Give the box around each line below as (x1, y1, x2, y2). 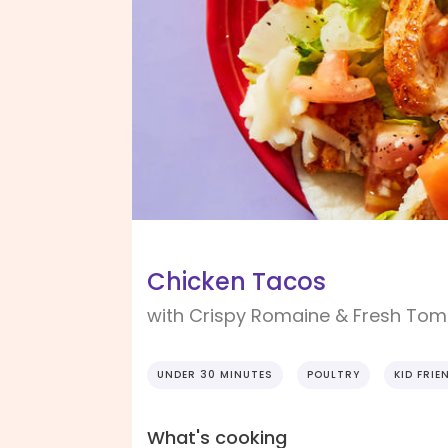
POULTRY (307, 367, 360, 383)
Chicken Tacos (147, 265, 326, 299)
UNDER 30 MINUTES (157, 367, 273, 383)
